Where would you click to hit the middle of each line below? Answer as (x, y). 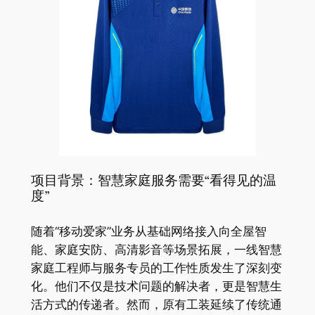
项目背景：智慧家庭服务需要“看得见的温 (153, 181)
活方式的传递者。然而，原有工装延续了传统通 (156, 304)
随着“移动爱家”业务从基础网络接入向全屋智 (148, 231)
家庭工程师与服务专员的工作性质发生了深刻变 (156, 268)
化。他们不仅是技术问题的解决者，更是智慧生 (156, 286)
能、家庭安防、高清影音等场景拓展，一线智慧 (156, 249)
